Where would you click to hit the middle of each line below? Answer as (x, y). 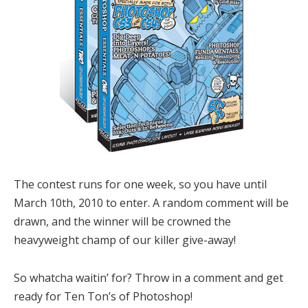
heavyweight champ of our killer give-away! (125, 240)
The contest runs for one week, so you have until (140, 185)
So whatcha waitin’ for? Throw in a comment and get (148, 278)
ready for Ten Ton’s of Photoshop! (103, 297)
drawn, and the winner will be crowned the (122, 222)
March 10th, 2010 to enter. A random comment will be (151, 203)
